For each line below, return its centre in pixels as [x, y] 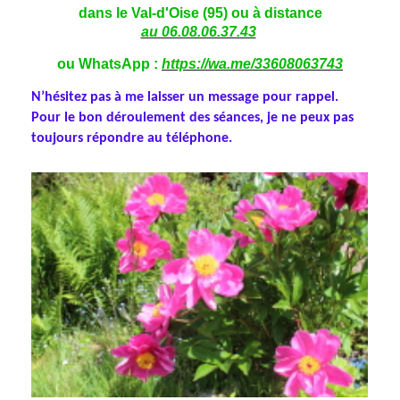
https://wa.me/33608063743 [252, 64]
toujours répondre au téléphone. [132, 139]
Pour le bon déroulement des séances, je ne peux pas [192, 118]
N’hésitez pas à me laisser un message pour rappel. [185, 98]
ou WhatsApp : [108, 64]
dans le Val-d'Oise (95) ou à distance [200, 13]
